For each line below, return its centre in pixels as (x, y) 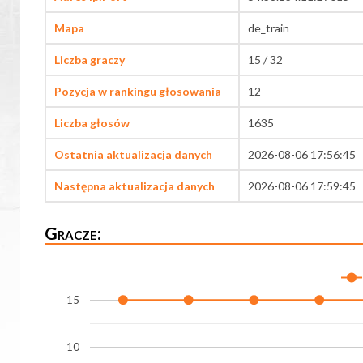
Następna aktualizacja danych (135, 186)
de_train (269, 28)
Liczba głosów (92, 123)
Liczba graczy (90, 60)
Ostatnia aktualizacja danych (133, 155)
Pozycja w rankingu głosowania (138, 92)
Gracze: (73, 233)
